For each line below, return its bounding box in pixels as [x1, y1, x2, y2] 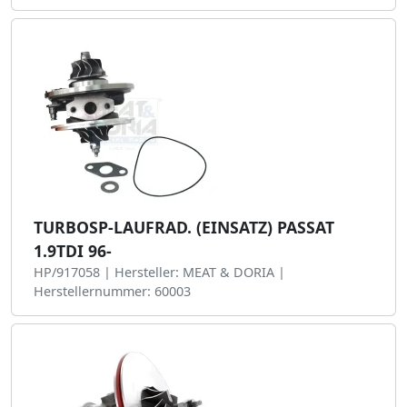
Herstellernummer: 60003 [34, 283, 191, 300]
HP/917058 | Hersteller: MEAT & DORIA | [34, 263, 285, 281]
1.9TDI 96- [34, 240, 112, 262]
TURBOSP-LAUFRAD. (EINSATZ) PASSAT [34, 216, 334, 238]
